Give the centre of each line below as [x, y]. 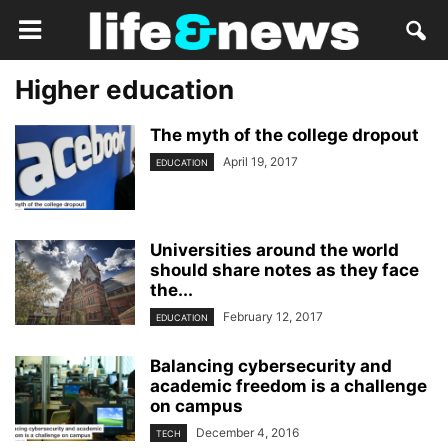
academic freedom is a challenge [288, 386]
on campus [196, 406]
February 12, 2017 [273, 316]
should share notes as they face [284, 270]
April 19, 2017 [260, 161]
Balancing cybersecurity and [271, 366]
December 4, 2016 [247, 433]
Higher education [124, 89]
